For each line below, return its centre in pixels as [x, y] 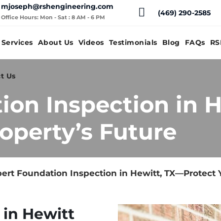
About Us [55, 42]
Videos [91, 42]
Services [17, 42]
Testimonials [133, 42]
